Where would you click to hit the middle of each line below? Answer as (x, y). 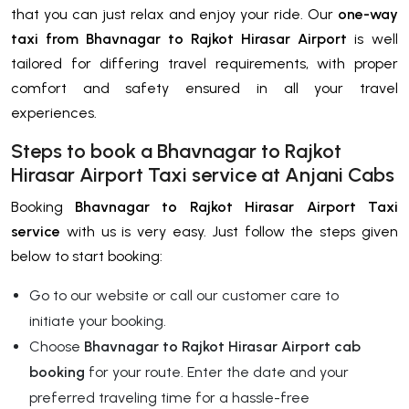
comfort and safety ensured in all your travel (204, 88)
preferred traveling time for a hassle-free (169, 397)
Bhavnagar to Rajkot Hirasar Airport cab (222, 346)
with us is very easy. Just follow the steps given (229, 231)
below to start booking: (87, 256)
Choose (57, 346)
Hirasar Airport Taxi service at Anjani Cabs (203, 174)
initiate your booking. (100, 320)
